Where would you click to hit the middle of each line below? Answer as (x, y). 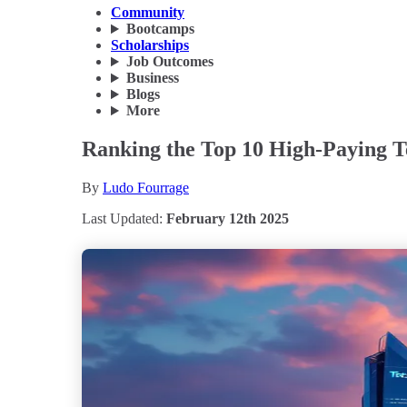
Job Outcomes (169, 62)
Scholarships (150, 45)
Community (148, 13)
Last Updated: (124, 218)
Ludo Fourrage (146, 188)
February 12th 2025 (228, 218)
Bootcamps (160, 29)
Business (152, 78)
